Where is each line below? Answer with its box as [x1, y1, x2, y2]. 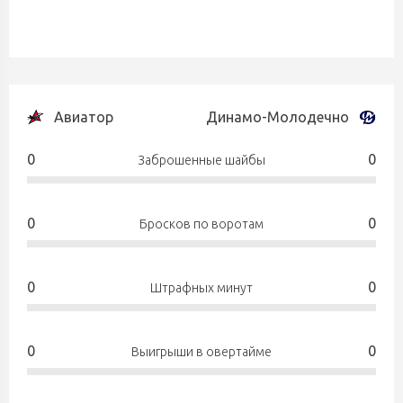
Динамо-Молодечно [206, 109, 349, 125]
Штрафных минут [150, 281, 253, 295]
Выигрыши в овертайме [131, 345, 272, 359]
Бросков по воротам [139, 217, 264, 231]
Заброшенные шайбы [138, 153, 265, 167]
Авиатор [54, 109, 113, 125]
